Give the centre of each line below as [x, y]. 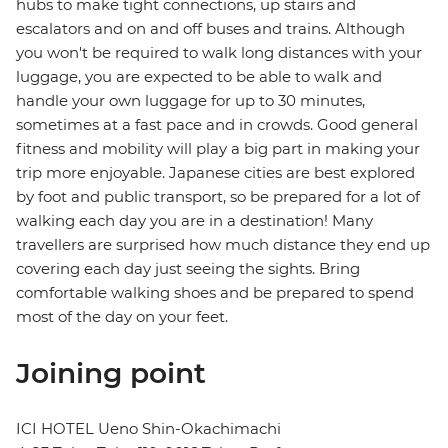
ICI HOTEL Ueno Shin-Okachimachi [148, 429]
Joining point [111, 373]
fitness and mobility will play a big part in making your [218, 149]
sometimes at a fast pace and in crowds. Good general [217, 125]
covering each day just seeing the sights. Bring [188, 269]
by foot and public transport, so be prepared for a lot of [218, 197]
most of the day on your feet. [122, 317]
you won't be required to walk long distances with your [219, 53]
